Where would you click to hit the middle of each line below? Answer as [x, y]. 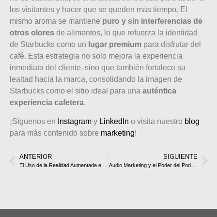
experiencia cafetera [47, 103]
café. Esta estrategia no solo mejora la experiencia [96, 56]
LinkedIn [114, 121]
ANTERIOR [36, 157]
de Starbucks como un [49, 45]
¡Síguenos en [34, 121]
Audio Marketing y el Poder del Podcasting [193, 165]
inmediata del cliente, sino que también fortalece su [98, 68]
